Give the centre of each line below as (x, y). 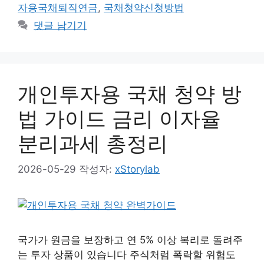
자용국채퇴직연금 (58, 7)
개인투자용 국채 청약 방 (130, 93)
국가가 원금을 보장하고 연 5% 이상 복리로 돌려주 (130, 240)
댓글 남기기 (60, 25)
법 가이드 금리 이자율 (119, 118)
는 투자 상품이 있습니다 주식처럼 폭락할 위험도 (127, 255)
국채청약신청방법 (144, 7)
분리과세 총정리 (93, 143)
